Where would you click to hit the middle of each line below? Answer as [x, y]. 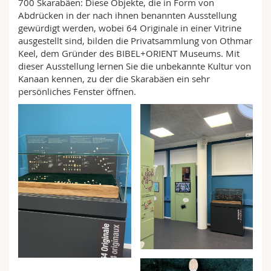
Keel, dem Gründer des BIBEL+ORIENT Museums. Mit [129, 54]
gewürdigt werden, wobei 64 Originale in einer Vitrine [130, 28]
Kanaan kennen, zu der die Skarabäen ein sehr [114, 79]
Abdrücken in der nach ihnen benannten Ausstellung [127, 15]
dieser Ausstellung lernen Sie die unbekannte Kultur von [135, 66]
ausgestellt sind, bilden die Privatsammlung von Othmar [135, 41]
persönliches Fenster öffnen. [77, 92]
